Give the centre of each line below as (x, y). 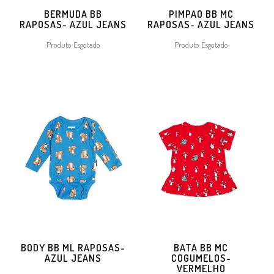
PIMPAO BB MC (201, 14)
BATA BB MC (201, 248)
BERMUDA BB (73, 14)
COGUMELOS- (201, 258)
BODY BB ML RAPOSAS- (73, 248)
